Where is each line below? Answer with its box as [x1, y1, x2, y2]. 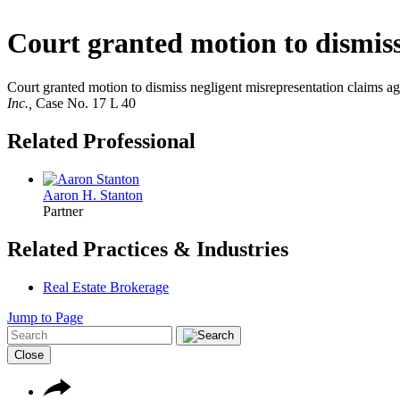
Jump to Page [7, 309, 83, 325]
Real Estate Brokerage [43, 279, 169, 295]
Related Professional [7, 129, 196, 153]
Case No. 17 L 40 [36, 95, 136, 111]
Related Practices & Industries [7, 237, 288, 261]
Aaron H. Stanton [43, 187, 143, 203]
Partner [43, 203, 83, 219]
